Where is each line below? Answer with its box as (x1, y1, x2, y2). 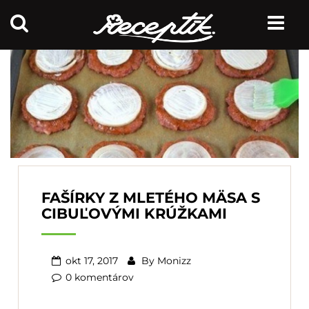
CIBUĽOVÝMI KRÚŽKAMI (41, 204, 227, 222)
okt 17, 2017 (66, 254, 118, 267)
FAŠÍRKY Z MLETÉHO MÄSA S (41, 188, 260, 206)
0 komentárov (66, 270, 134, 283)
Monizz (157, 254, 191, 267)
